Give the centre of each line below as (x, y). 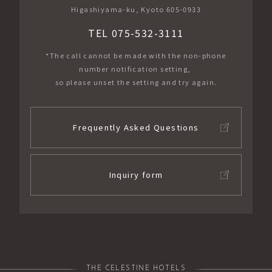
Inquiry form (136, 175)
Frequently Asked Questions (136, 127)
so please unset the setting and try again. (136, 82)
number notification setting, (136, 69)
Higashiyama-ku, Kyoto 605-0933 (136, 9)
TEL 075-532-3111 (136, 33)
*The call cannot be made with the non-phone (136, 56)
